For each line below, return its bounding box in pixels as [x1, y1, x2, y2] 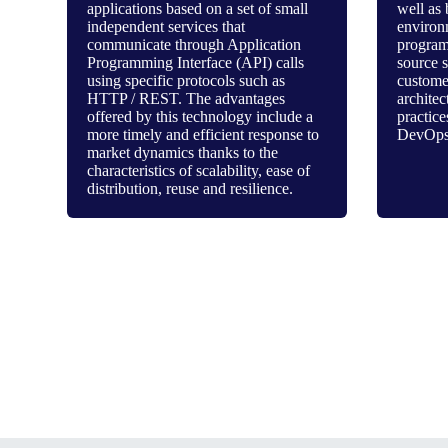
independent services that [87, 18, 246, 35]
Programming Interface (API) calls [87, 54, 305, 71]
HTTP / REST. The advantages [87, 90, 286, 107]
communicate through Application [87, 36, 302, 53]
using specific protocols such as [87, 72, 286, 89]
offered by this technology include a [87, 108, 314, 125]
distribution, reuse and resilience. [87, 180, 294, 197]
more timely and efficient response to [87, 126, 320, 143]
